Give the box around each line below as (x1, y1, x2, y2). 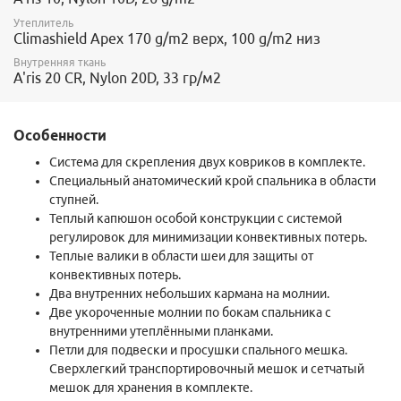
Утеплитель (13, 16, 73, 29)
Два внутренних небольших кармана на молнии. (49, 286, 329, 302)
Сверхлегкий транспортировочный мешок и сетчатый (49, 362, 364, 377)
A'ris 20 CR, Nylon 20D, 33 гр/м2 (13, 70, 221, 87)
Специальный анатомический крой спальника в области (49, 174, 376, 189)
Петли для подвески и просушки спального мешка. (49, 343, 347, 358)
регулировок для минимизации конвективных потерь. (49, 230, 367, 245)
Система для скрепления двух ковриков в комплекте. (49, 155, 365, 170)
